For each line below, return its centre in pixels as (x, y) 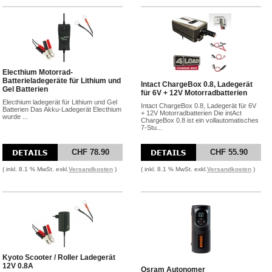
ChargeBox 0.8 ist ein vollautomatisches (200, 120)
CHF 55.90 (229, 152)
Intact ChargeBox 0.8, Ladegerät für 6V (199, 106)
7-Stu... (151, 127)
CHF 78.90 (90, 152)
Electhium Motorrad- (38, 72)
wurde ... (15, 117)
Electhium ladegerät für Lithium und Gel (60, 102)
